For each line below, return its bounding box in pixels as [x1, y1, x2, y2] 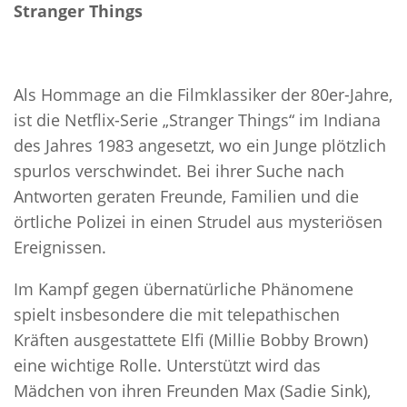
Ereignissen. [14, 236, 106, 259]
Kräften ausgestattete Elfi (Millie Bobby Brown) [14, 329, 368, 352]
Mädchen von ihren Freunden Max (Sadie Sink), [14, 380, 371, 402]
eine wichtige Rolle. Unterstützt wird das [14, 354, 321, 377]
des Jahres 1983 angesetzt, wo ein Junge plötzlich [14, 134, 386, 157]
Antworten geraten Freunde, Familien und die [14, 185, 359, 208]
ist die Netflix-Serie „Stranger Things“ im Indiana [14, 109, 381, 132]
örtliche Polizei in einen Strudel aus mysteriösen [14, 211, 382, 233]
